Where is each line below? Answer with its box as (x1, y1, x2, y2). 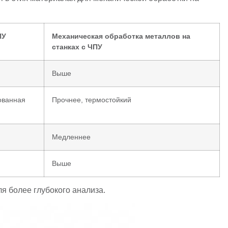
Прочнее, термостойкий (52, 95, 131, 104)
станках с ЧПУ (52, 42, 102, 51)
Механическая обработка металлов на (52, 32, 190, 40)
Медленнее (52, 132, 91, 141)
